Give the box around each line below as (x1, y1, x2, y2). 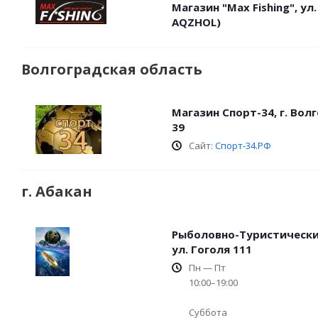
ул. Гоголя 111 (172, 242, 252, 256)
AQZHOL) (172, 15, 221, 29)
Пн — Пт (189, 261, 226, 274)
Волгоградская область (21, 60, 202, 79)
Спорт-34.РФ (215, 139, 271, 152)
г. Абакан (21, 182, 92, 201)
